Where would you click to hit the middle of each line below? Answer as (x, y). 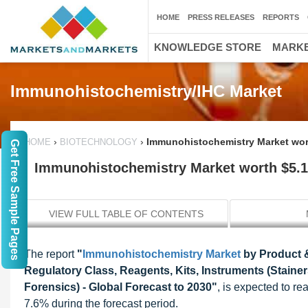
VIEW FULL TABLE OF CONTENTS (126, 214)
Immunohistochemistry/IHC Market (146, 91)
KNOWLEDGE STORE (208, 47)
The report (51, 254)
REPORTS (281, 17)
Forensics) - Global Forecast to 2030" (121, 287)
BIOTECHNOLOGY (99, 142)
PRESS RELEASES (221, 17)
